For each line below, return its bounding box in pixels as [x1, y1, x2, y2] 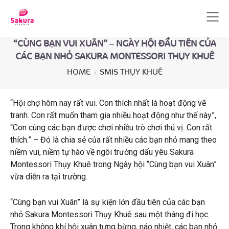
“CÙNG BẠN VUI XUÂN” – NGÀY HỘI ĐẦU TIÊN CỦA [13, 40, 216, 48]
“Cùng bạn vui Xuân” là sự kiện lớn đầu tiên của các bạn [10, 197, 205, 207]
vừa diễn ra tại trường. [10, 172, 87, 181]
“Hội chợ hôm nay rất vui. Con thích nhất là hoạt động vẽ [10, 98, 206, 108]
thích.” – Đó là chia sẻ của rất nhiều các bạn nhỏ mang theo [10, 135, 217, 145]
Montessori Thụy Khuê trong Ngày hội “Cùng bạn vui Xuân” [10, 159, 217, 169]
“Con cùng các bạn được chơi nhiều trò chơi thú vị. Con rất [10, 123, 212, 132]
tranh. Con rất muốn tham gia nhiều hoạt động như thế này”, [10, 110, 216, 120]
